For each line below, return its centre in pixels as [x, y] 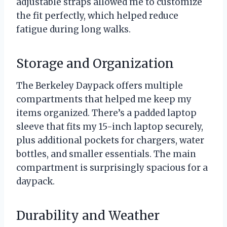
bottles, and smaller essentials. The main [106, 154]
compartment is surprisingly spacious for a [112, 168]
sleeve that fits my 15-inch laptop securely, [110, 127]
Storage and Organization [95, 64]
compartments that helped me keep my [104, 100]
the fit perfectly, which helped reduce [97, 16]
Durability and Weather [88, 216]
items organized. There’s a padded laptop [106, 113]
